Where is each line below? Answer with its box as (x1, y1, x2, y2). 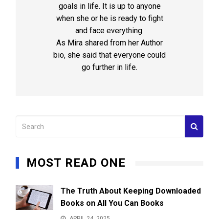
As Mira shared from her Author (56, 38, 163, 48)
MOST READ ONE (26, 156, 126, 170)
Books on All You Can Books (60, 198, 164, 208)
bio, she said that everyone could (53, 50, 166, 60)
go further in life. (82, 63, 137, 72)
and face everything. (75, 26, 144, 36)
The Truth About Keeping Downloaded (60, 186, 201, 196)
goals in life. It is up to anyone (58, 1, 161, 11)
